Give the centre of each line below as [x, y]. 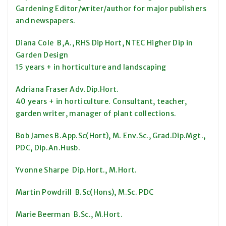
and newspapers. [46, 21]
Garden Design [42, 55]
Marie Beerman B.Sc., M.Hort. [70, 215]
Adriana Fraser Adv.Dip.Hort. [67, 90]
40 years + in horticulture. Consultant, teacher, [101, 102]
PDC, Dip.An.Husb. [48, 148]
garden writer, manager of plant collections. [96, 114]
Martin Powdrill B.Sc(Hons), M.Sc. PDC [85, 192]
